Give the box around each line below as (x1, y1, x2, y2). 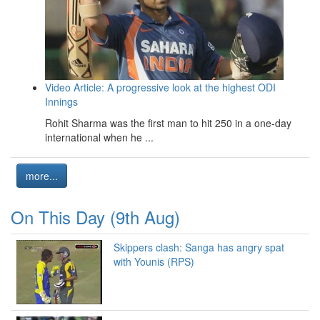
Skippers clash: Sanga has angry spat (114, 240, 284, 255)
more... (26, 169, 58, 184)
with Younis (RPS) (114, 254, 194, 269)
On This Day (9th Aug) (11, 204, 180, 230)
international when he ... (45, 130, 154, 145)
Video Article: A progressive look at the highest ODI (45, 80, 276, 95)
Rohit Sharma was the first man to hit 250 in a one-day (45, 116, 291, 131)
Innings (45, 94, 78, 109)
